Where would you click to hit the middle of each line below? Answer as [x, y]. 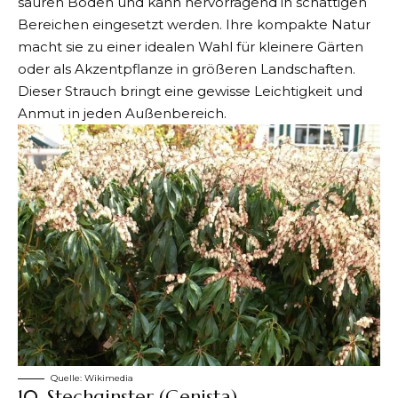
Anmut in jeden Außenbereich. [122, 114]
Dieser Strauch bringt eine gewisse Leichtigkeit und [190, 92]
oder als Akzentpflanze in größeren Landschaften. [187, 69]
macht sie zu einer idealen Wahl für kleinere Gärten [191, 47]
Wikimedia [109, 378]
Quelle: [68, 378]
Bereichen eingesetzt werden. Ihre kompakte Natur [194, 25]
